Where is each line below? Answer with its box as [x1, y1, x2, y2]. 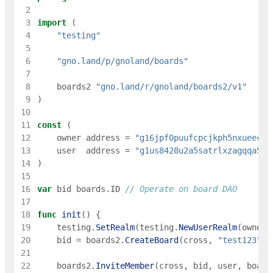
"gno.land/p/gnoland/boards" [56, 56, 188, 66]
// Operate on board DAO [124, 184, 237, 194]
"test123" [217, 235, 261, 246]
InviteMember [95, 261, 154, 271]
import [37, 18, 66, 28]
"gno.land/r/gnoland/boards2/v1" [95, 82, 247, 92]
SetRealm [95, 222, 135, 233]
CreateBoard [124, 235, 179, 246]
